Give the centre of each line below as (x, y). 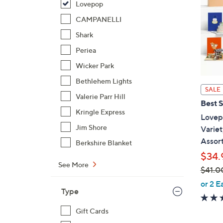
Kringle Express (100, 112)
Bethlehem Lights (104, 81)
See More (74, 165)
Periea (86, 50)
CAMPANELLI (99, 19)
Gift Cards (92, 211)
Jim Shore (91, 127)
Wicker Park (95, 65)
